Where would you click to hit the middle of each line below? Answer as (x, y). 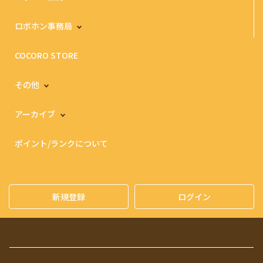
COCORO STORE (46, 55)
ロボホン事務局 (43, 26)
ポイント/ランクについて (61, 144)
